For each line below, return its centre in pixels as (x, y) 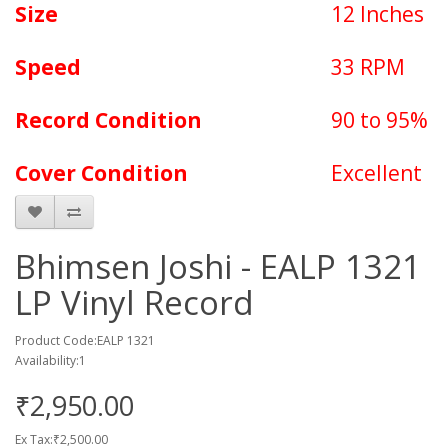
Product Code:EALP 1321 (85, 340)
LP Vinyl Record (134, 302)
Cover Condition (101, 173)
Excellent (376, 173)
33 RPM (368, 67)
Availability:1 (50, 360)
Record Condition (108, 120)
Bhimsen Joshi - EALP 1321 (218, 266)
